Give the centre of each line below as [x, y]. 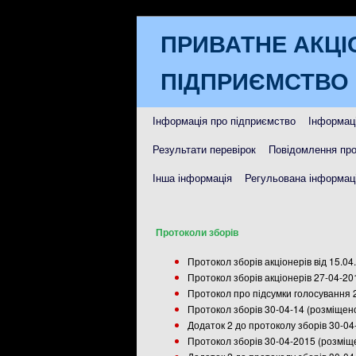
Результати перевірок [204, 150]
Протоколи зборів [197, 232]
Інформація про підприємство [224, 121]
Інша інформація [192, 178]
